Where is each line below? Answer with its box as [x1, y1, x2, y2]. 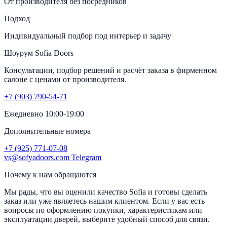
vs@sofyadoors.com [4, 153, 69, 162]
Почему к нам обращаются [4, 170, 96, 179]
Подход [4, 14, 30, 23]
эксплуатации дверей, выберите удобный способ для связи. [4, 215, 210, 224]
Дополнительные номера [4, 127, 91, 136]
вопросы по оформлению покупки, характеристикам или [4, 206, 202, 215]
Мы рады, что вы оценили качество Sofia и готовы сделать [4, 187, 207, 197]
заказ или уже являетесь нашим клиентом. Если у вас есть [4, 197, 205, 206]
